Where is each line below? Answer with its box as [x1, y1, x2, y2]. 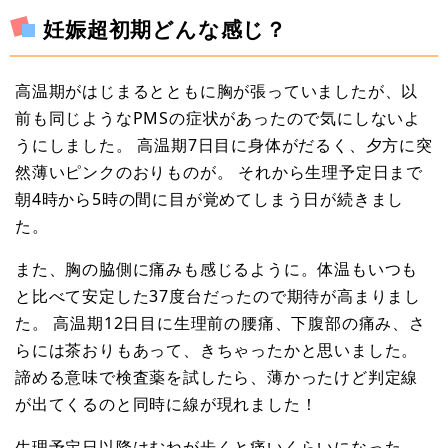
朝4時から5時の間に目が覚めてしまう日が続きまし [15, 187, 405, 210]
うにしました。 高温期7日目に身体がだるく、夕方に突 [15, 133, 433, 156]
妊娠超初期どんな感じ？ [43, 14, 288, 43]
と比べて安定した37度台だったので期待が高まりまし [15, 284, 421, 307]
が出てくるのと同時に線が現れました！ [15, 392, 318, 415]
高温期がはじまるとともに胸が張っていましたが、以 [15, 79, 419, 102]
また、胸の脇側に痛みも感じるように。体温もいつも [15, 257, 419, 280]
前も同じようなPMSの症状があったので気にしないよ [15, 106, 421, 129]
